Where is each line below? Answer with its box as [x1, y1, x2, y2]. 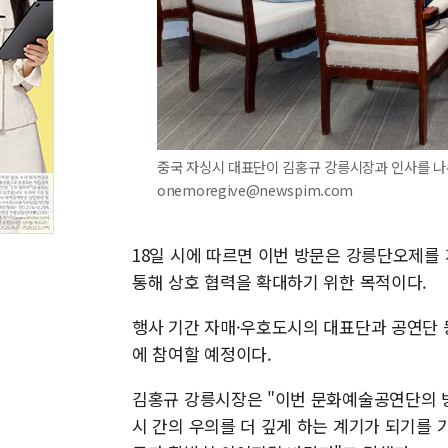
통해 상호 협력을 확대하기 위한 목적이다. [132, 269, 428, 294]
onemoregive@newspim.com [157, 179, 354, 200]
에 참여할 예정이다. [132, 341, 272, 366]
